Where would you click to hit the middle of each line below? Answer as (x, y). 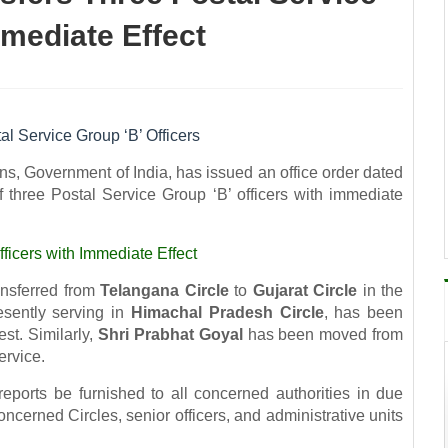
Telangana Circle (164, 290)
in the (380, 290)
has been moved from (323, 334)
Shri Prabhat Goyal (170, 334)
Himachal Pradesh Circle (227, 312)
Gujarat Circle (305, 290)
